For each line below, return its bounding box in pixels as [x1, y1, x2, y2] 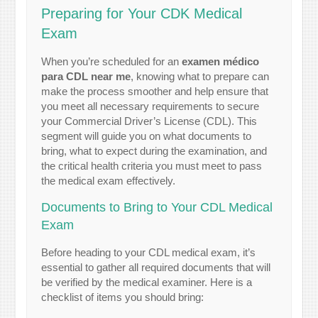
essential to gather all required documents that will [41, 261, 271, 273]
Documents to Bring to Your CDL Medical [41, 199, 273, 214]
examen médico [182, 55, 260, 67]
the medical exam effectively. [41, 174, 176, 187]
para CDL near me [41, 70, 131, 82]
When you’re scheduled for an [41, 55, 182, 67]
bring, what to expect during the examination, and [41, 144, 268, 157]
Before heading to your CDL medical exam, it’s [41, 246, 256, 258]
